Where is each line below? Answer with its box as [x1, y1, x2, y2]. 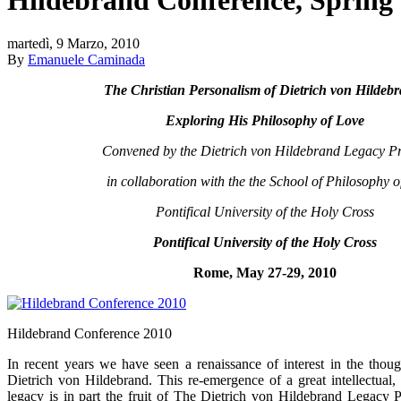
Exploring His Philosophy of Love [166, 113, 364, 129]
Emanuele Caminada [28, 52, 145, 68]
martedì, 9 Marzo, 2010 [7, 36, 140, 52]
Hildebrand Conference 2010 [7, 326, 172, 342]
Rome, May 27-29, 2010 [193, 265, 337, 281]
